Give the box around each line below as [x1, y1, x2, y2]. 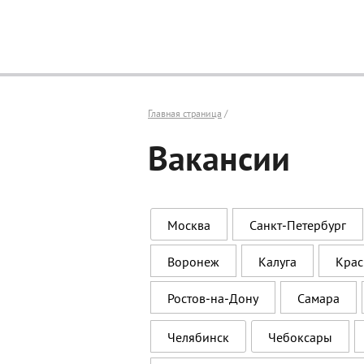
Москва [167, 217, 210, 233]
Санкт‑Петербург [249, 217, 346, 233]
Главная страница [148, 107, 222, 119]
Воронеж [167, 253, 219, 270]
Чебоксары [268, 329, 332, 345]
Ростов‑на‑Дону [167, 290, 258, 306]
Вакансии [148, 141, 290, 184]
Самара [297, 290, 340, 306]
